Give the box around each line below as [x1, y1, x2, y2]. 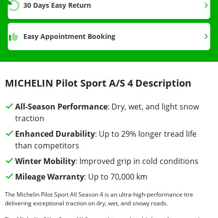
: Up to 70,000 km [84, 171, 147, 182]
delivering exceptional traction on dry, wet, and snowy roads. [5, 199, 168, 208]
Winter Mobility [15, 156, 75, 167]
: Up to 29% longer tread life [94, 128, 197, 140]
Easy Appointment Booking [23, 32, 115, 41]
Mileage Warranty [15, 171, 84, 182]
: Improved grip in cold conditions [75, 156, 199, 167]
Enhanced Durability [15, 128, 95, 140]
